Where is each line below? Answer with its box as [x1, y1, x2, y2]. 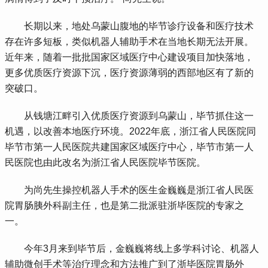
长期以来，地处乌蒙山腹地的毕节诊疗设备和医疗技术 [5, 21, 254, 32]
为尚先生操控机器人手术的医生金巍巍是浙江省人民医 [5, 185, 254, 196]
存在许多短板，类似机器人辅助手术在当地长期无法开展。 [5, 36, 254, 47]
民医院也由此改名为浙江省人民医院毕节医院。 [5, 157, 206, 168]
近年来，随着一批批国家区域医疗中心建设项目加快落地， [5, 52, 254, 63]
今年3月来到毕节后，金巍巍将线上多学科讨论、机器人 [5, 243, 260, 254]
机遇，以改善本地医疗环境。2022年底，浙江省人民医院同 [5, 126, 257, 137]
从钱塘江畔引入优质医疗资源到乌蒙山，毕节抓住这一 [5, 111, 254, 121]
